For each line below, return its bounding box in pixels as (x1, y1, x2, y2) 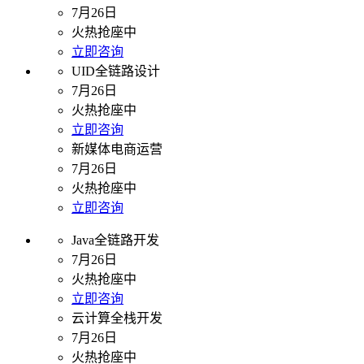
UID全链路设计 (71, 64, 160, 79)
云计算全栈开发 (71, 311, 162, 326)
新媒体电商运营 (71, 142, 162, 157)
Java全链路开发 (71, 233, 159, 248)
